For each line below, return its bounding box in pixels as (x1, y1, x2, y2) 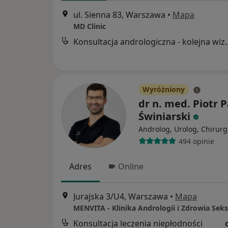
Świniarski (138, 109, 190, 123)
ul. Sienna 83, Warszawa (73, 9, 165, 21)
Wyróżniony (142, 84, 185, 94)
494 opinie (178, 136, 214, 146)
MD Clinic (73, 21, 106, 32)
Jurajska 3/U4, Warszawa (73, 191, 168, 203)
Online (118, 161, 144, 172)
